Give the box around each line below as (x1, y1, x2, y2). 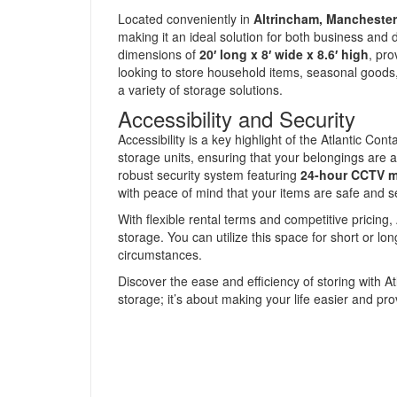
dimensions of (118, 45, 199, 63)
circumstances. (118, 245, 202, 263)
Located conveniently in (118, 10, 253, 27)
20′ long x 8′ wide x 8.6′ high (199, 45, 369, 63)
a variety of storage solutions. (118, 81, 283, 98)
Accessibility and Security (118, 103, 355, 134)
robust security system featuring (118, 166, 300, 183)
